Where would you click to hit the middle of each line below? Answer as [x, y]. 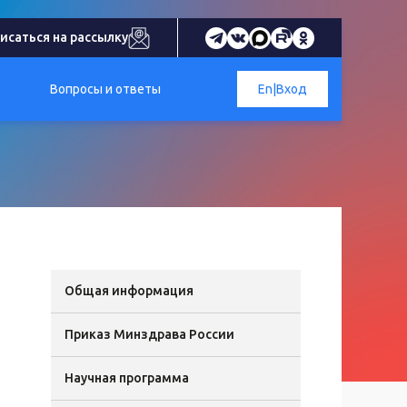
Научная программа [127, 378]
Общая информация [129, 291]
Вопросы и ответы [106, 89]
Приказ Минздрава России [149, 334]
